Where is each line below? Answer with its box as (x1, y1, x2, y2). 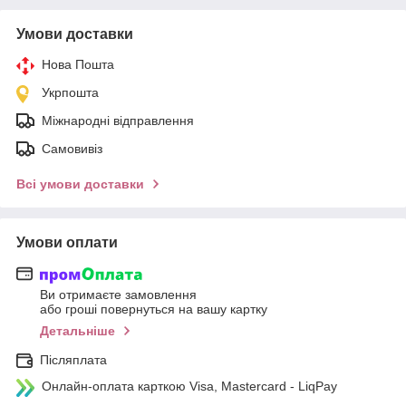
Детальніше (40, 324, 115, 339)
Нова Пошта (42, 56, 114, 72)
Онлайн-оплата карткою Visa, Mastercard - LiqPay (42, 379, 337, 394)
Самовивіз (42, 140, 102, 156)
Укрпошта (42, 84, 99, 100)
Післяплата (40, 353, 107, 368)
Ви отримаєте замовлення (40, 287, 197, 303)
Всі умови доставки (16, 176, 144, 191)
